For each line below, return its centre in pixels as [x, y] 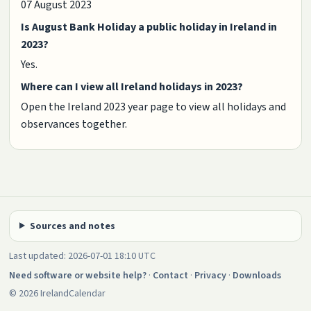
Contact [171, 275]
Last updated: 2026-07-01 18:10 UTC [83, 257]
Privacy [211, 275]
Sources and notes [72, 226]
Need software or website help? [78, 275]
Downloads [257, 275]
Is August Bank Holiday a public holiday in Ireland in [149, 27]
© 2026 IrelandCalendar [58, 293]
